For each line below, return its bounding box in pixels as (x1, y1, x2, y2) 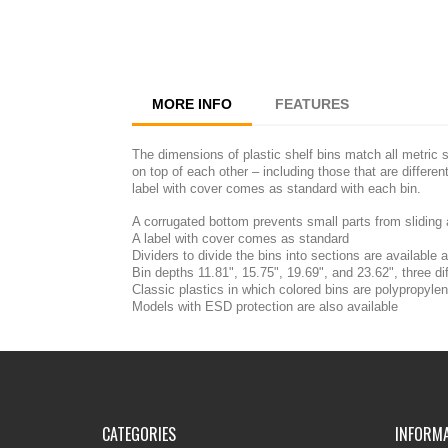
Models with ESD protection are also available (132, 298, 398, 314)
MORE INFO (152, 95, 232, 112)
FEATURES (275, 95, 350, 112)
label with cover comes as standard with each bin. (132, 180, 425, 196)
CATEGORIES (102, 421, 176, 446)
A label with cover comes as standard (132, 230, 349, 246)
